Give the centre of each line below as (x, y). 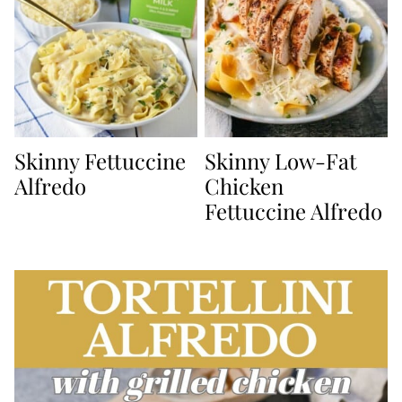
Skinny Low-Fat (281, 161)
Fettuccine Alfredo (293, 211)
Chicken (244, 186)
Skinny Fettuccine (100, 161)
